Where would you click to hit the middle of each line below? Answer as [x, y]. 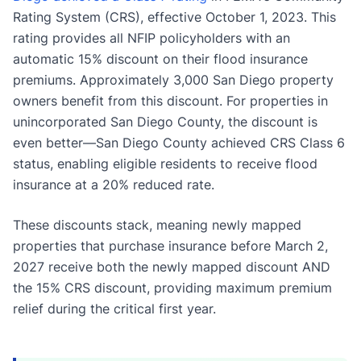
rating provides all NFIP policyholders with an [151, 37]
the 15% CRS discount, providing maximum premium [172, 287]
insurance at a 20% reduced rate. [114, 184]
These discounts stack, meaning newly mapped [157, 224]
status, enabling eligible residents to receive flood [165, 163]
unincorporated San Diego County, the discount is [165, 121]
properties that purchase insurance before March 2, [170, 245]
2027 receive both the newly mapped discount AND [172, 266]
